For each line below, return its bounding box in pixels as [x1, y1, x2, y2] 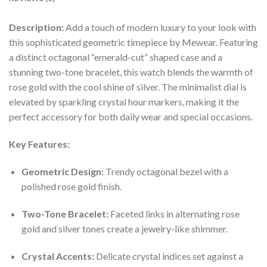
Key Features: [9, 138, 70, 150]
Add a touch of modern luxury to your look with [64, 21, 256, 33]
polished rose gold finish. [21, 181, 122, 193]
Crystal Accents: [21, 250, 94, 262]
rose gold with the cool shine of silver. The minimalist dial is [9, 81, 247, 93]
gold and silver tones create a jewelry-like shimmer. [21, 222, 228, 234]
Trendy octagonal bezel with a [103, 166, 228, 178]
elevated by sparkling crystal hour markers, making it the [9, 96, 239, 108]
